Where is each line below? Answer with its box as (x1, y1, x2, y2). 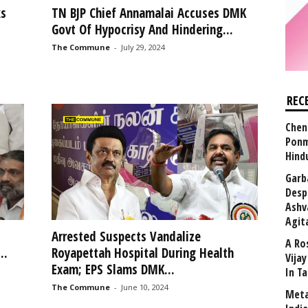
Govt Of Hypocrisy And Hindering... (51, 20, 233, 38)
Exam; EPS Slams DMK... (51, 260, 175, 278)
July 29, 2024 (120, 41, 165, 52)
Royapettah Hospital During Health (51, 243, 234, 262)
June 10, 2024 (120, 281, 168, 292)
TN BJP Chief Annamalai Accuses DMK (51, 3, 246, 22)
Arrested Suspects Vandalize (51, 227, 201, 245)
